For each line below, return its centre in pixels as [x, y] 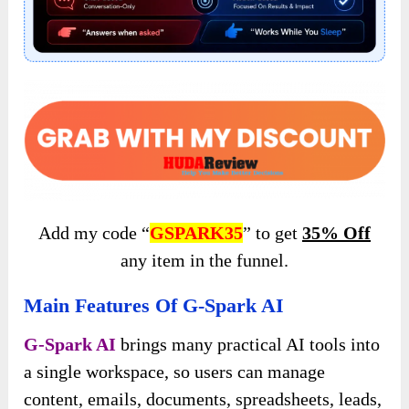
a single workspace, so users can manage [175, 372]
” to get [272, 233]
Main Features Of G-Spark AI [154, 306]
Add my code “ [94, 233]
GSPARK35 [196, 233]
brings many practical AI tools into [248, 345]
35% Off [336, 233]
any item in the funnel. [204, 261]
